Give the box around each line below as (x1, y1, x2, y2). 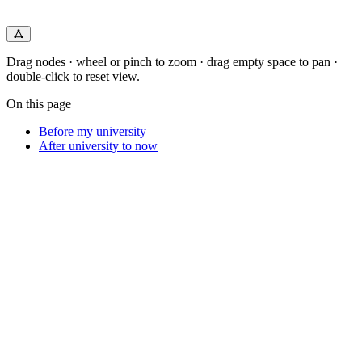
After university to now (39, 138, 158, 153)
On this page (6, 96, 71, 111)
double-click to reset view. (6, 69, 140, 83)
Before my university (39, 124, 146, 138)
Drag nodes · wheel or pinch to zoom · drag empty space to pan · (6, 54, 338, 69)
